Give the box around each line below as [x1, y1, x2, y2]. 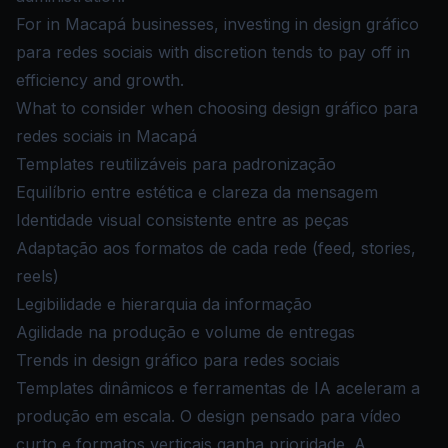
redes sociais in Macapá [16, 126, 197, 146]
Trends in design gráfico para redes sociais [16, 350, 340, 370]
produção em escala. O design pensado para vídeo [16, 406, 401, 426]
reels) [16, 266, 59, 286]
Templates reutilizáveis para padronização [16, 154, 336, 174]
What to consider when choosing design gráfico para [16, 98, 418, 118]
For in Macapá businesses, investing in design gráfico [16, 14, 419, 34]
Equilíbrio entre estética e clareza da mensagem [16, 182, 378, 202]
